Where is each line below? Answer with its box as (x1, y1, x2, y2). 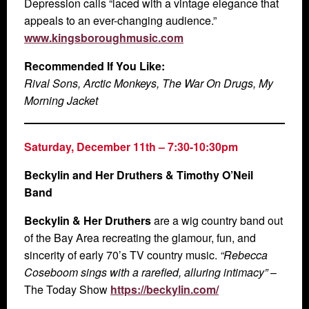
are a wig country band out (151, 212, 283, 229)
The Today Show (24, 281, 110, 298)
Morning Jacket (24, 92, 98, 109)
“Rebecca (220, 247, 268, 263)
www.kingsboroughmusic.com (24, 30, 183, 46)
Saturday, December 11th (24, 139, 156, 155)
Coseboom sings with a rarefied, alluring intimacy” (24, 264, 268, 281)
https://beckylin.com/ (110, 281, 219, 298)
